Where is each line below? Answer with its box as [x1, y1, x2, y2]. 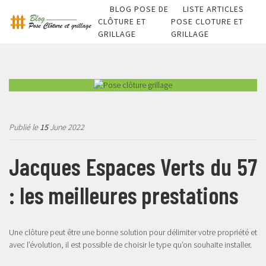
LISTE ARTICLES [183, 4, 244, 14]
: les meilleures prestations [9, 180, 243, 209]
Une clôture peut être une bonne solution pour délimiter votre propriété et [9, 227, 257, 237]
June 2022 [48, 122, 84, 132]
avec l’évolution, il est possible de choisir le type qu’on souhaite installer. [9, 239, 254, 250]
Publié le [9, 122, 40, 132]
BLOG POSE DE [110, 4, 169, 14]
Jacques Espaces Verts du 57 [9, 152, 257, 180]
